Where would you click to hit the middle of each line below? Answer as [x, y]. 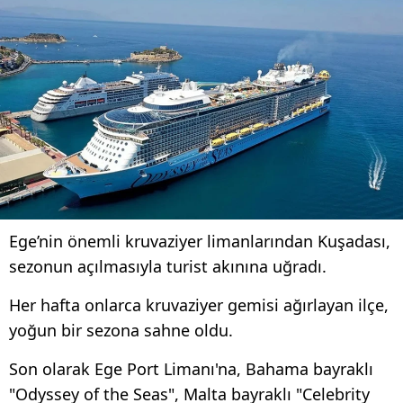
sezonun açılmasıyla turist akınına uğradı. [168, 266]
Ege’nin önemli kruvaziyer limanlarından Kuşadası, [200, 241]
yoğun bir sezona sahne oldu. [121, 330]
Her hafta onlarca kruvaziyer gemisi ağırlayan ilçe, [199, 304]
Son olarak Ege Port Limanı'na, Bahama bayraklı [191, 368]
